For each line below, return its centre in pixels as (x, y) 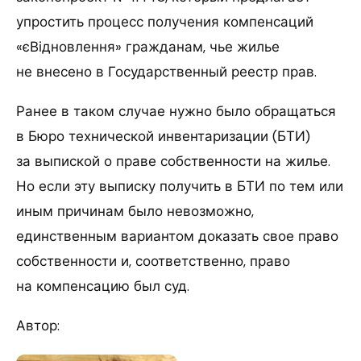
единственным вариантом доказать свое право (177, 237)
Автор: (38, 326)
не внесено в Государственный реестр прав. (166, 72)
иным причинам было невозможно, (135, 212)
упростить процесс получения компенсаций (165, 22)
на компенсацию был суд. (103, 286)
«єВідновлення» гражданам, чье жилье (148, 47)
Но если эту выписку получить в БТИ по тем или (180, 187)
